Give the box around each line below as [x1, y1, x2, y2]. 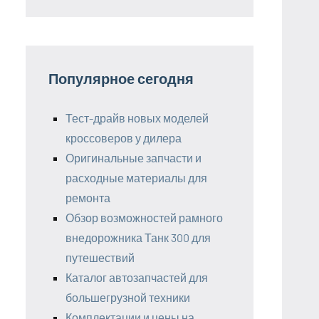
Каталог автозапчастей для [66, 270, 208, 284]
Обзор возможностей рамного [66, 210, 223, 224]
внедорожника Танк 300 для [66, 230, 211, 244]
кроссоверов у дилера [66, 130, 182, 145]
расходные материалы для [66, 170, 207, 184]
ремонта [66, 190, 110, 204]
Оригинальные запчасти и [66, 150, 202, 164]
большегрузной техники [66, 290, 190, 304]
